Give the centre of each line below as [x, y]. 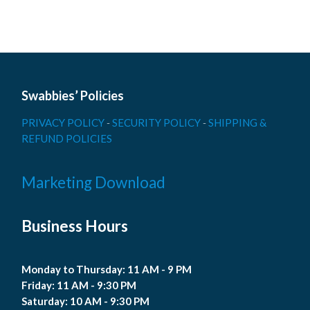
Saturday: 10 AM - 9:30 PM [86, 301]
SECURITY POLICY [158, 122]
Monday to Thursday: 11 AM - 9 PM [107, 269]
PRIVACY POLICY [64, 122]
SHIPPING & [238, 122]
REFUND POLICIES [67, 138]
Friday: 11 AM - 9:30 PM [79, 285]
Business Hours [75, 226]
